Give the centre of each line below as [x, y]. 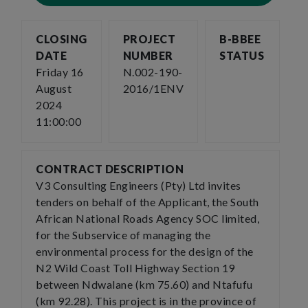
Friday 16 [60, 72]
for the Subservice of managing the [123, 235]
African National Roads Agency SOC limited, [147, 218]
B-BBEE [240, 39]
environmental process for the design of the [145, 251]
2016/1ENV [153, 88]
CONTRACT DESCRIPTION [110, 169]
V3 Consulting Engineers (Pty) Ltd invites [139, 185]
